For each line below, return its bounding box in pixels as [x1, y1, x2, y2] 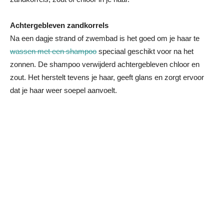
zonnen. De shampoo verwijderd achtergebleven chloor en [10, 60, 199, 68]
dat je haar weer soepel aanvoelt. [10, 86, 117, 94]
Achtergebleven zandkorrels [10, 21, 108, 29]
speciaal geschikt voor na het [96, 47, 193, 55]
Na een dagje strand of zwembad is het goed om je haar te [10, 34, 199, 42]
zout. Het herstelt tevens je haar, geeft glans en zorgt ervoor [10, 73, 204, 81]
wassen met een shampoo [10, 47, 96, 55]
